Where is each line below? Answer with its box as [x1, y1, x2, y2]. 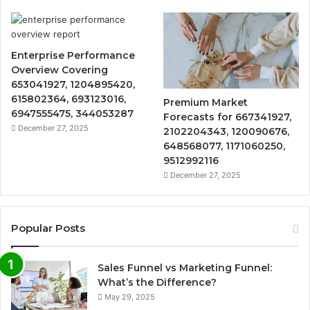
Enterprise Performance [11, 49, 135, 62]
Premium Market [163, 96, 248, 109]
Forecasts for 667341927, [163, 111, 292, 124]
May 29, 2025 [104, 292, 155, 302]
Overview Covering [11, 64, 108, 77]
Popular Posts [11, 221, 85, 235]
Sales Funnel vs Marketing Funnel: [98, 262, 272, 275]
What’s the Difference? [98, 276, 217, 289]
